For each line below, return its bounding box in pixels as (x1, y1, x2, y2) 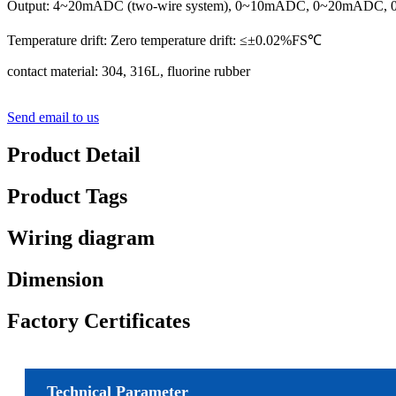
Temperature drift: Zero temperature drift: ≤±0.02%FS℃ (7, 33, 322, 49)
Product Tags (7, 185, 127, 209)
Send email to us (7, 110, 99, 126)
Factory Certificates (7, 308, 190, 332)
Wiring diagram (7, 225, 155, 249)
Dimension (7, 267, 103, 291)
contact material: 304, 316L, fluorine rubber (7, 64, 250, 80)
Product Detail (7, 143, 141, 167)
